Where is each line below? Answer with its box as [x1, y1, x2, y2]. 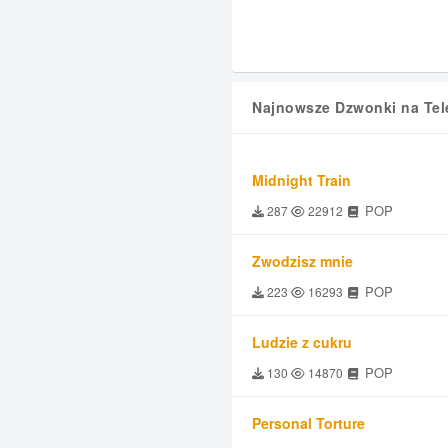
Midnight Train [252, 170, 351, 190]
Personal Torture [252, 413, 365, 433]
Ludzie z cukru [252, 332, 352, 352]
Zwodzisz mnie [252, 251, 353, 271]
